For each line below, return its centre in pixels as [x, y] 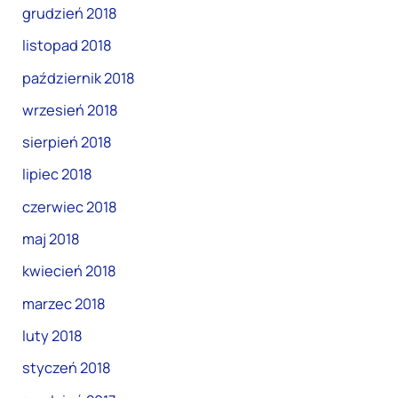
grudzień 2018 [70, 13]
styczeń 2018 [67, 368]
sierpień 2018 [68, 143]
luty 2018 [53, 335]
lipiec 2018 [58, 175]
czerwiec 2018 [70, 207]
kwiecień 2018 [70, 271]
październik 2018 [79, 78]
